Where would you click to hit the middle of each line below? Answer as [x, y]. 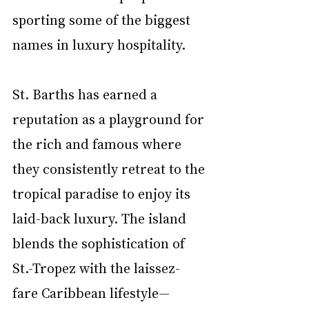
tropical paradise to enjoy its [103, 193]
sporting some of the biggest [103, 20]
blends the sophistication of [100, 243]
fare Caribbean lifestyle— [91, 293]
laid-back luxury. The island [101, 218]
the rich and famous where [99, 144]
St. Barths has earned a [87, 94]
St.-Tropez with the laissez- [96, 268]
